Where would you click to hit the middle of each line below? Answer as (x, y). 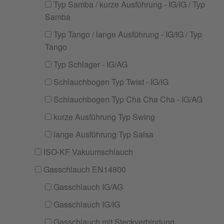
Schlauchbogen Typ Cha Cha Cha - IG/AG (127, 99)
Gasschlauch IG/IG (86, 204)
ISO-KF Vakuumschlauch (87, 152)
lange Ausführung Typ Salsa (102, 134)
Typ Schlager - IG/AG (89, 64)
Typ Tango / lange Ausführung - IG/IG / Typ (127, 34)
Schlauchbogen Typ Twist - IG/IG (110, 82)
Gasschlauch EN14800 (84, 169)
